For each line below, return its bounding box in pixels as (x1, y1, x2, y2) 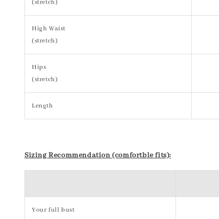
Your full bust (32, 206, 75, 214)
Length (32, 102, 53, 110)
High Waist (32, 24, 66, 33)
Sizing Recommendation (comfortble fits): (24, 151, 171, 160)
